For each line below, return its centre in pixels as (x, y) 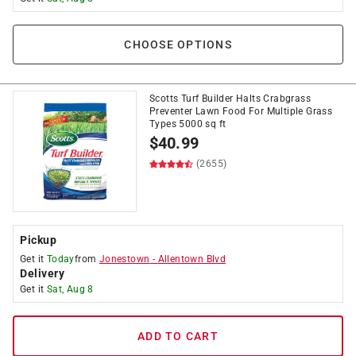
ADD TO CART (178, 336)
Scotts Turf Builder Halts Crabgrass (230, 99)
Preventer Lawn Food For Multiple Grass (241, 111)
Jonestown (124, 259)
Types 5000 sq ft (188, 124)
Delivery (42, 273)
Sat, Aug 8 (70, 289)
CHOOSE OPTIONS (178, 44)
